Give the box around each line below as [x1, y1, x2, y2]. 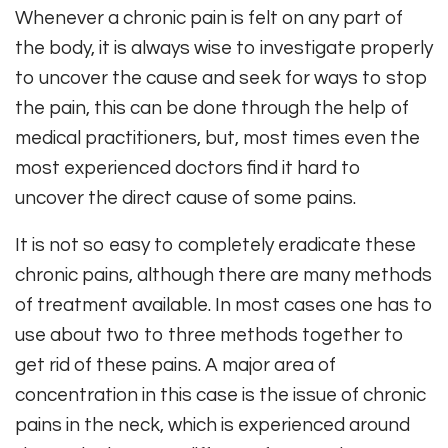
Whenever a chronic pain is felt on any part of [15, 8, 403, 29]
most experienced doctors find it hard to [15, 158, 361, 179]
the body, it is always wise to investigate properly [15, 38, 433, 59]
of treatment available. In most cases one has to [15, 295, 433, 316]
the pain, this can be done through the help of [15, 98, 409, 119]
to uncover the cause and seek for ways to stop [15, 68, 428, 89]
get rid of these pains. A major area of [15, 355, 336, 376]
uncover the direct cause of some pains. [15, 188, 356, 209]
